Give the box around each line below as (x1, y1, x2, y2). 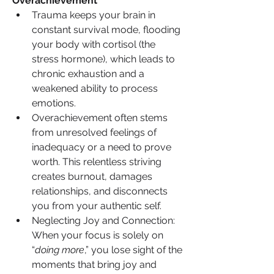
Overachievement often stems (32, 111, 168, 124)
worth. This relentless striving (32, 155, 161, 168)
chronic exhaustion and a (32, 67, 144, 80)
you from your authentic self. (32, 199, 161, 212)
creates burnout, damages (32, 170, 152, 182)
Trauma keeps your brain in (32, 9, 155, 21)
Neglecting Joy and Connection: (32, 214, 175, 226)
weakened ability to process (32, 82, 158, 94)
